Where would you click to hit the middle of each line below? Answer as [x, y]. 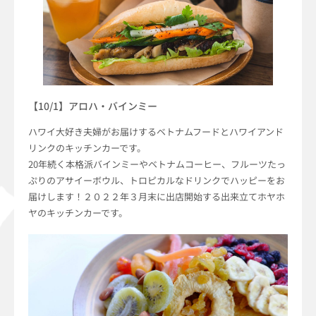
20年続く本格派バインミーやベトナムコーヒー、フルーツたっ [157, 164]
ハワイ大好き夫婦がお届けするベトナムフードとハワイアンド [156, 131]
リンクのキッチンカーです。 [87, 147]
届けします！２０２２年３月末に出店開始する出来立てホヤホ [157, 196]
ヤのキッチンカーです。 [78, 212]
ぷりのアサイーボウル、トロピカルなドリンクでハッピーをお [157, 180]
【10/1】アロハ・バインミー [93, 105]
